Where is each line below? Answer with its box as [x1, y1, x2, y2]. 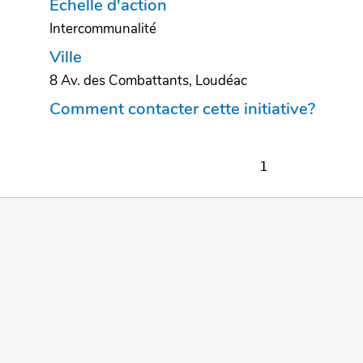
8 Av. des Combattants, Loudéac [49, 71, 247, 91]
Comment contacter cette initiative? [49, 97, 315, 121]
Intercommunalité [49, 19, 156, 39]
